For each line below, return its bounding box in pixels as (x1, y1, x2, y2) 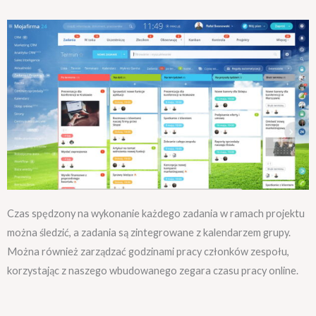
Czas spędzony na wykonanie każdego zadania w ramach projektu (7, 207, 305, 220)
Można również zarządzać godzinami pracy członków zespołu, (7, 245, 289, 258)
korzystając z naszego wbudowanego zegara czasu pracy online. (7, 265, 298, 277)
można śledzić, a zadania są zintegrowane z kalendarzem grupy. (7, 226, 291, 239)
